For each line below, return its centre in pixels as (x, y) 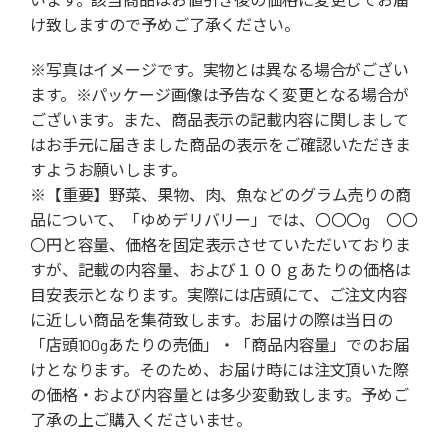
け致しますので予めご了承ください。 (165, 25)
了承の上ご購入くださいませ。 (141, 420)
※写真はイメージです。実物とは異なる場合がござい (219, 70)
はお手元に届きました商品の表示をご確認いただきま (220, 145)
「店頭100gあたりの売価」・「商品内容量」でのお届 (220, 345)
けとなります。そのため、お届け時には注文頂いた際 (219, 370)
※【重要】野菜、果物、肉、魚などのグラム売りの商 (220, 195)
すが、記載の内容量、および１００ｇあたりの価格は (220, 270)
